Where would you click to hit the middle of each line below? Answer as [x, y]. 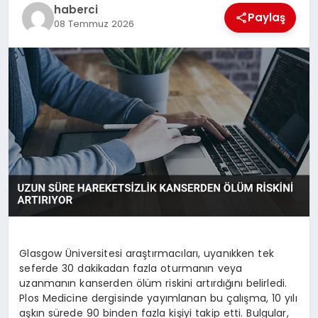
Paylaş [267, 18]
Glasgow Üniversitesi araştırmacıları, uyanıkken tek [147, 254]
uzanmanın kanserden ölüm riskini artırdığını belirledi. [153, 284]
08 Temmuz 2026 [94, 23]
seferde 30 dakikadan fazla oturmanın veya [131, 269]
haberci [76, 9]
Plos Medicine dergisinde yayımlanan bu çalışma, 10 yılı [158, 298]
